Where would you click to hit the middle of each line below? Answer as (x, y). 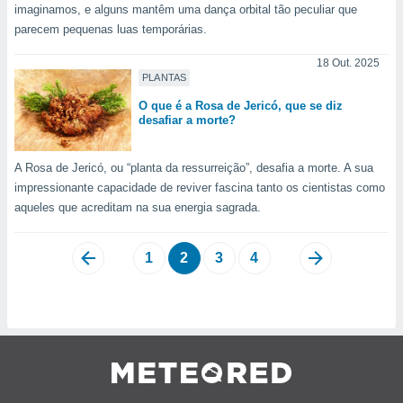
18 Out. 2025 (348, 63)
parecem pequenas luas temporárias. (111, 30)
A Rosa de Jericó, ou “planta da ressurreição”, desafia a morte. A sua (194, 168)
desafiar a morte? (187, 121)
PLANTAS (165, 78)
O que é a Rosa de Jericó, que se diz (241, 106)
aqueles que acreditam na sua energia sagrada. (138, 208)
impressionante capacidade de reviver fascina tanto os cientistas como (200, 188)
